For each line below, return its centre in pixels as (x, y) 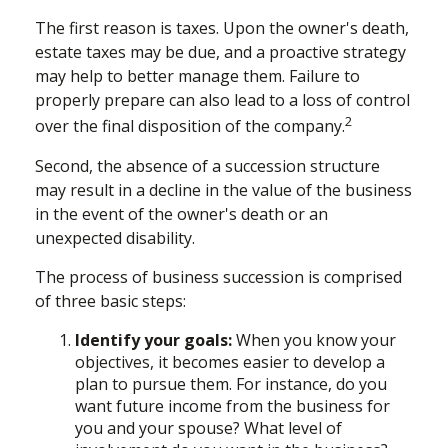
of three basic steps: (110, 300)
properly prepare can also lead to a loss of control (222, 100)
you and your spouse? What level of (208, 427)
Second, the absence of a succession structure (207, 165)
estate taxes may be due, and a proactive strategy (220, 52)
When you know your (314, 339)
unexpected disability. (115, 237)
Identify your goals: (153, 339)
